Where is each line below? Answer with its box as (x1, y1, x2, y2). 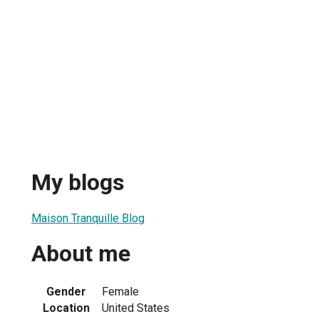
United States (102, 300, 169, 315)
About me (31, 240, 130, 268)
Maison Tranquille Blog (31, 211, 145, 225)
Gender (46, 284, 86, 298)
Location (43, 300, 90, 315)
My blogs (31, 169, 125, 197)
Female (102, 284, 139, 298)
